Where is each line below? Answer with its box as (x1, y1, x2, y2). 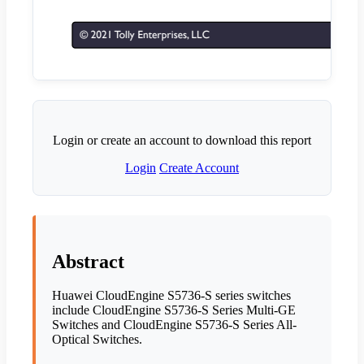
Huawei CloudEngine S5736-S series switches (52, 288, 291, 303)
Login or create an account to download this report (53, 132, 311, 147)
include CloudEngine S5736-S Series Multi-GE (52, 303, 296, 318)
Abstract (52, 250, 124, 272)
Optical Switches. (52, 332, 142, 347)
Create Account (159, 160, 239, 175)
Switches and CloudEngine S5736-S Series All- (52, 318, 297, 332)
